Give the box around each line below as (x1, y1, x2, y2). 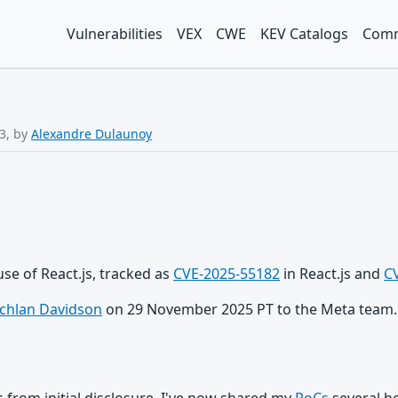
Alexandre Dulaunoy (31, 125, 152, 142)
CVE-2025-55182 (173, 264, 280, 283)
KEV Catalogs (260, 24, 348, 44)
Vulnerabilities (67, 24, 163, 44)
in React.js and (280, 264, 384, 283)
